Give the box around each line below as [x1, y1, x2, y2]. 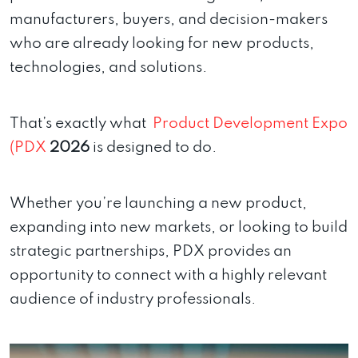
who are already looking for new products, [10, 35, 314, 51]
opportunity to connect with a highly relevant [10, 267, 327, 283]
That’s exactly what [10, 115, 153, 131]
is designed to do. [89, 139, 217, 155]
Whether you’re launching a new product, [10, 195, 307, 211]
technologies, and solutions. [10, 59, 207, 75]
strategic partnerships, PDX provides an [10, 243, 292, 259]
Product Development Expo [153, 115, 348, 131]
